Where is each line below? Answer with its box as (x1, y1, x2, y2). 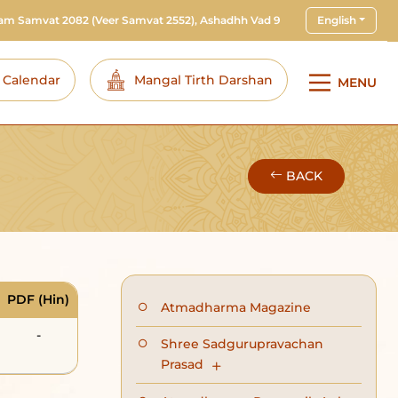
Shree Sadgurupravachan (161, 336, 323, 353)
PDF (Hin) (7, 291, 69, 307)
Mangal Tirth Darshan (134, 71, 273, 88)
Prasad (161, 356, 207, 373)
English (316, 13, 356, 27)
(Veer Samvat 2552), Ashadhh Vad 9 (88, 13, 281, 27)
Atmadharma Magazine (161, 298, 311, 315)
